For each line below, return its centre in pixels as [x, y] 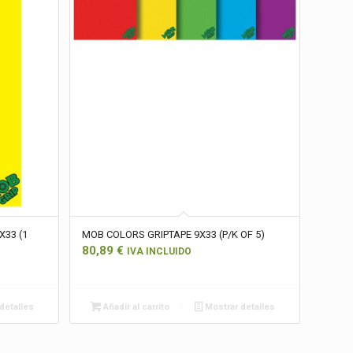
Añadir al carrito [135, 307]
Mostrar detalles [238, 307]
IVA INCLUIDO [159, 251]
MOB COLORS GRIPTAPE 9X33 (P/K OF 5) [173, 234]
